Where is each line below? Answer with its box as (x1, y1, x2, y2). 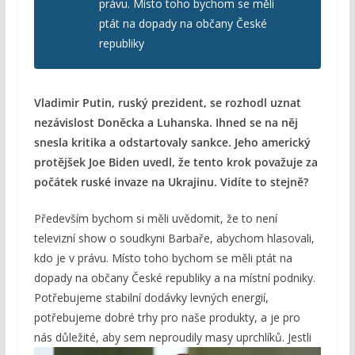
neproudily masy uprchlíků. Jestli (148, 330, 311, 345)
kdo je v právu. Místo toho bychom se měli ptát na (33, 250, 292, 266)
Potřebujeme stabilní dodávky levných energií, (33, 290, 269, 306)
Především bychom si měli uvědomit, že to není (33, 211, 277, 227)
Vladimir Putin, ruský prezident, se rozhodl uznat (33, 95, 301, 111)
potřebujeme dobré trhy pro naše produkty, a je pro (33, 310, 300, 326)
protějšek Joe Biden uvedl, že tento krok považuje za (33, 155, 318, 170)
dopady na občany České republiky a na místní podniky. (33, 270, 315, 286)
